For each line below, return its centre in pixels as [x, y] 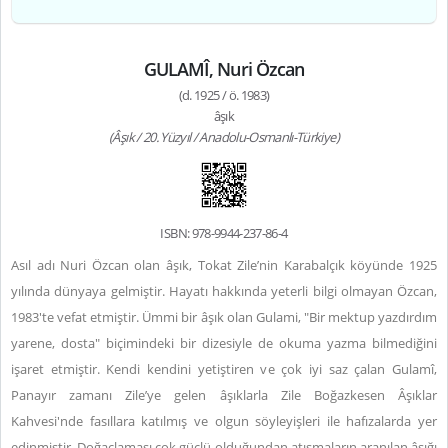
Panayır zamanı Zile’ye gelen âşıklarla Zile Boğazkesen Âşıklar [224, 395]
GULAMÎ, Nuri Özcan [224, 69]
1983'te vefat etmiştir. [77, 317]
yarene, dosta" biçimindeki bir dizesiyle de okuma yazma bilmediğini [224, 343]
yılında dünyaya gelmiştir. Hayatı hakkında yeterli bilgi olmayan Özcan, [224, 291]
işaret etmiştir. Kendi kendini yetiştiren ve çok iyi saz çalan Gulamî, [224, 369]
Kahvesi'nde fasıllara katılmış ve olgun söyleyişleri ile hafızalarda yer [224, 421]
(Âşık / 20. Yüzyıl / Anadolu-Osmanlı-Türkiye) [224, 137]
